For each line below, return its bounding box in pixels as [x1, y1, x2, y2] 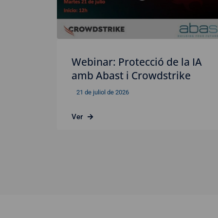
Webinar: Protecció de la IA [72, 55, 202, 69]
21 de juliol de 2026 [76, 89, 129, 96]
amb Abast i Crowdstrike [72, 69, 191, 83]
